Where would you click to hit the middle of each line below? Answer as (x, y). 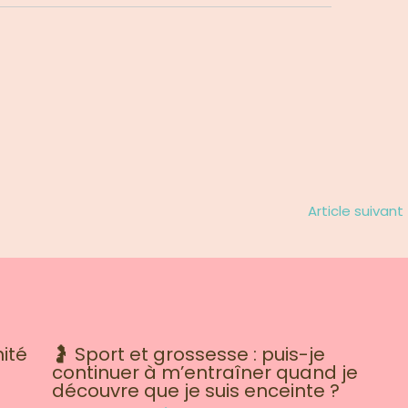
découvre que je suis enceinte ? (195, 391)
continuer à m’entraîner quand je (204, 373)
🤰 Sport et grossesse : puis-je (188, 355)
